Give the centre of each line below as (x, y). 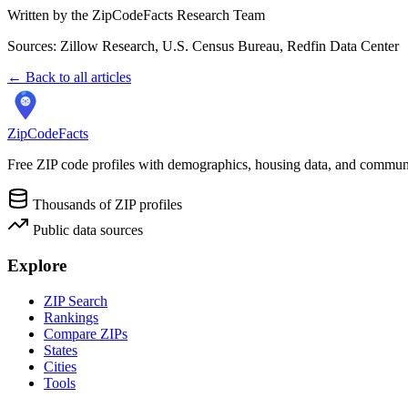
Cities (60, 366)
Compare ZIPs (86, 333)
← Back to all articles (69, 77)
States (61, 350)
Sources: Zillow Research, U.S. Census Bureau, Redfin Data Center (203, 46)
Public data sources (86, 230)
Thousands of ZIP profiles (106, 205)
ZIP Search (76, 301)
